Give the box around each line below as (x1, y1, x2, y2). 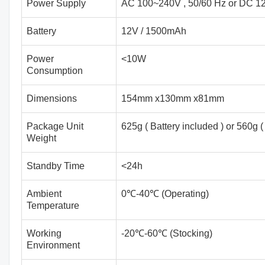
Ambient (27, 189, 62, 199)
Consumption (27, 66, 83, 76)
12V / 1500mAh (121, 26, 186, 36)
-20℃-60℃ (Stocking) (121, 228, 212, 238)
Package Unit (27, 121, 83, 131)
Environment (27, 240, 80, 250)
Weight (27, 133, 56, 143)
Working (27, 228, 62, 238)
